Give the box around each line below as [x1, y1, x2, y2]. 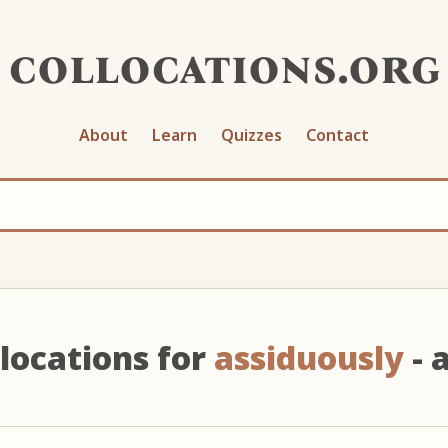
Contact [306, 123, 369, 146]
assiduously [214, 335, 404, 379]
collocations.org [7, 37, 441, 96]
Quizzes [221, 123, 282, 146]
